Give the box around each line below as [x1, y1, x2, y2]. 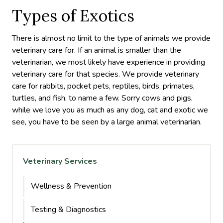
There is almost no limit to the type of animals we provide [12, 33, 211, 44]
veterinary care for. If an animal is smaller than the [12, 45, 181, 56]
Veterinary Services [23, 156, 97, 167]
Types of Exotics [12, 5, 134, 26]
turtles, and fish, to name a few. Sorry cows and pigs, [12, 93, 193, 104]
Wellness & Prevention [31, 181, 111, 192]
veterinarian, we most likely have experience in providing [12, 57, 205, 68]
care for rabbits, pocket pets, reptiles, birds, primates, [12, 81, 195, 92]
